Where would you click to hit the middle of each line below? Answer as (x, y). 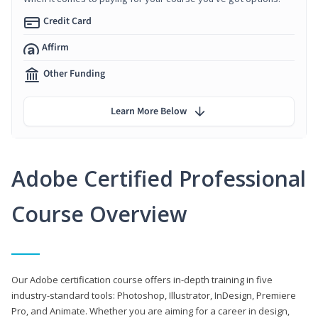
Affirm (55, 47)
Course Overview (99, 214)
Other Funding (74, 73)
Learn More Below (149, 111)
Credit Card (67, 21)
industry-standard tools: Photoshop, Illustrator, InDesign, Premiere (154, 295)
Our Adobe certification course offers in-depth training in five (142, 279)
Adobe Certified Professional (159, 178)
